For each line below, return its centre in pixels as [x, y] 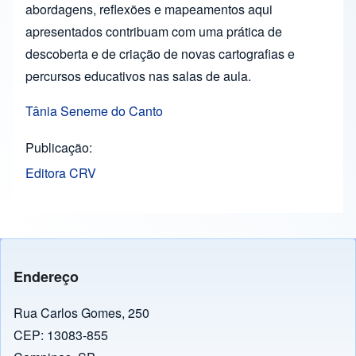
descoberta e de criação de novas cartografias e [160, 54]
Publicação [57, 148]
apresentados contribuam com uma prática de [154, 32]
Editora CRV [61, 173]
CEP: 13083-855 [61, 335]
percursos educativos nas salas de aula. [138, 76]
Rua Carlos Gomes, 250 [81, 313]
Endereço [46, 277]
